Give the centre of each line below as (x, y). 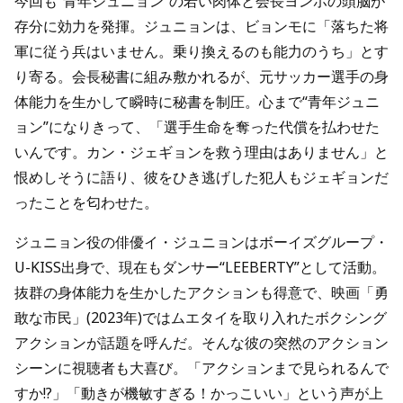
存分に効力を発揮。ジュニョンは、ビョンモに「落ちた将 (201, 26)
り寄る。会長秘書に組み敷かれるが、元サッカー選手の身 (201, 76)
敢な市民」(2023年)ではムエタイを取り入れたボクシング (201, 318)
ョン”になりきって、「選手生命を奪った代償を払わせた (197, 127)
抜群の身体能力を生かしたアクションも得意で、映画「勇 (201, 292)
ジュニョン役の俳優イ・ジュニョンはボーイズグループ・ (201, 242)
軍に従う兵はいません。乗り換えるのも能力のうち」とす (201, 51)
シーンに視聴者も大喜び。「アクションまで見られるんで (201, 368)
